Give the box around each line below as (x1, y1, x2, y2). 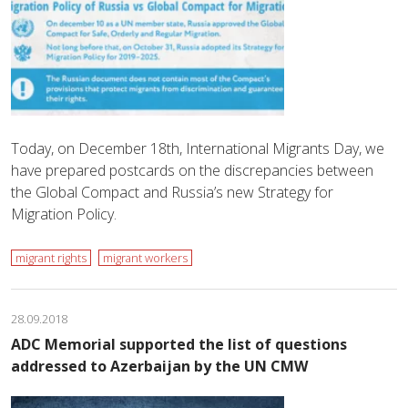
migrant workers (103, 249, 188, 266)
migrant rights (15, 249, 87, 266)
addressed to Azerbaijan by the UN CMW (11, 355, 308, 376)
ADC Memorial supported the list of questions (11, 333, 347, 354)
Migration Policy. (11, 203, 117, 224)
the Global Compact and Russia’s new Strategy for (11, 181, 333, 202)
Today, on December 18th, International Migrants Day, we (11, 138, 384, 158)
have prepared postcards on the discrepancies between (11, 159, 373, 180)
